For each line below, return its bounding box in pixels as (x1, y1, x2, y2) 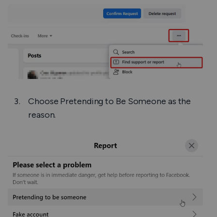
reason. (28, 109, 56, 121)
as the (168, 96, 191, 107)
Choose (28, 96, 61, 107)
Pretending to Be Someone (60, 96, 168, 107)
